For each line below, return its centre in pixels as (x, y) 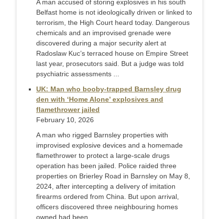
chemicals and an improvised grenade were (104, 33)
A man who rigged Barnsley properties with (102, 135)
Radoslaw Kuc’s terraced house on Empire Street (112, 54)
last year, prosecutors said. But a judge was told (110, 64)
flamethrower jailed (68, 110)
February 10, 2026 (65, 120)
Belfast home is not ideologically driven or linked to (114, 12)
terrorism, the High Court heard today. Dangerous (113, 23)
